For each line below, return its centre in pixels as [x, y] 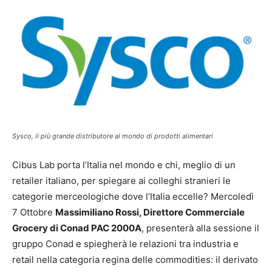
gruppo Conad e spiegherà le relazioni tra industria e [125, 243]
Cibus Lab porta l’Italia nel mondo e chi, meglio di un [124, 165]
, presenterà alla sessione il [200, 228]
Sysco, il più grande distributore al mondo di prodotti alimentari [113, 136]
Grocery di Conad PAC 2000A [77, 228]
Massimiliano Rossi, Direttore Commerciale [150, 212]
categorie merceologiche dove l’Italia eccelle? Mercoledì [133, 196]
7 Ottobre [34, 212]
